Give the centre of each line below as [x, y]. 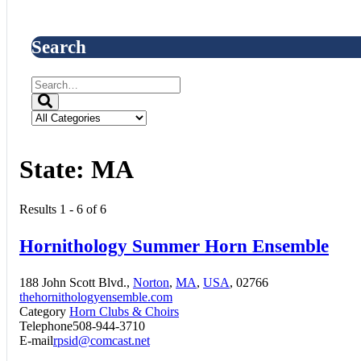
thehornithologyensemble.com [96, 297]
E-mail [36, 340]
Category [43, 311]
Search [59, 46]
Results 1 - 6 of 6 [63, 209]
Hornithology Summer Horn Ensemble [174, 245]
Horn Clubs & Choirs [124, 311]
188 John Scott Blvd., [76, 282]
